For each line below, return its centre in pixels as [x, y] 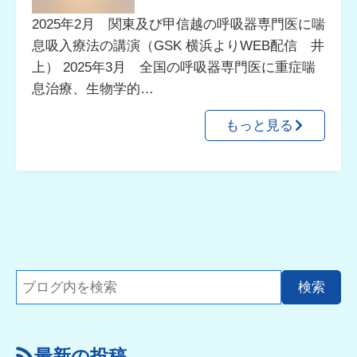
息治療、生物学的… [92, 89]
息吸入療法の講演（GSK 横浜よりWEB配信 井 [178, 46]
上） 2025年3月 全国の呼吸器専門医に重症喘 [173, 67]
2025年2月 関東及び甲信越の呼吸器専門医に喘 [178, 24]
